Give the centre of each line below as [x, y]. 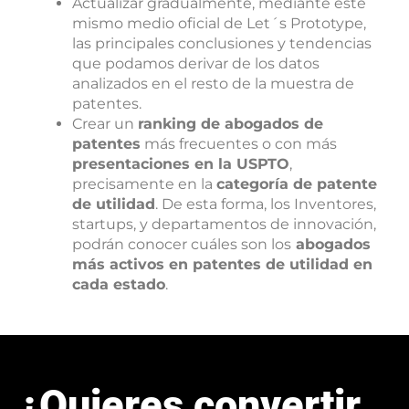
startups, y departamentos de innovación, [225, 225]
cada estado [119, 285]
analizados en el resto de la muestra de [214, 84]
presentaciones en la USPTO [181, 164]
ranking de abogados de [231, 124]
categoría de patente [297, 184]
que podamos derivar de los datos [196, 64]
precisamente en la [145, 184]
